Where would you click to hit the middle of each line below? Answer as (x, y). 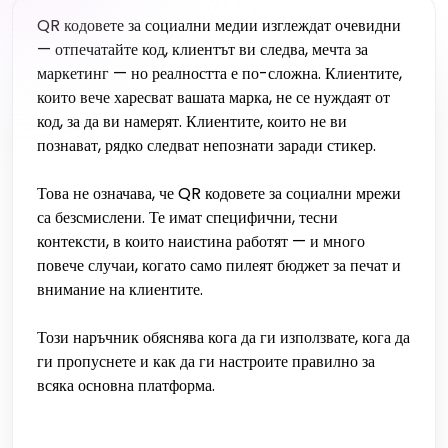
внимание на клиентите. (120, 289)
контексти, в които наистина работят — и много (201, 241)
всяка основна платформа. (126, 385)
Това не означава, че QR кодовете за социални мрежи (219, 193)
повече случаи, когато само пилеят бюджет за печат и (219, 265)
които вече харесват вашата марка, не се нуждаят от (213, 97)
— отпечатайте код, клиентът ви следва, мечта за (202, 49)
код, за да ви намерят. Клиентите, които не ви (192, 121)
